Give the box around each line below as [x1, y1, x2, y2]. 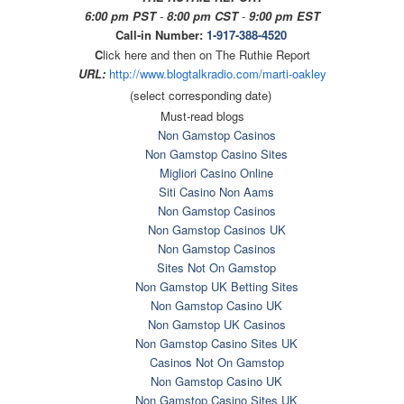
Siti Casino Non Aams [159, 182, 275, 200]
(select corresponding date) [129, 86, 271, 104]
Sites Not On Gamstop [157, 258, 277, 276]
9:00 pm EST [248, 6, 320, 24]
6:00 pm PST [84, 6, 156, 24]
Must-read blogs [160, 106, 244, 124]
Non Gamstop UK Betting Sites [134, 277, 298, 295]
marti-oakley [262, 64, 326, 82]
